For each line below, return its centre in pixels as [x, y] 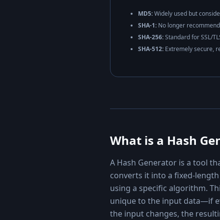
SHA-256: [151, 37]
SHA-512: [151, 49]
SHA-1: [147, 25]
